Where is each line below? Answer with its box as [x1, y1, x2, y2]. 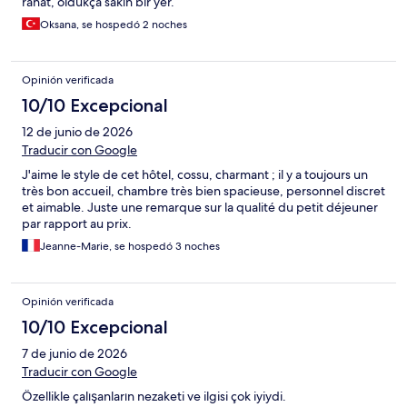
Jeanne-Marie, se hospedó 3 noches [40, 238, 220, 253]
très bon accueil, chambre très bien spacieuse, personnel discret [22, 182, 385, 199]
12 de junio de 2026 [22, 123, 133, 140]
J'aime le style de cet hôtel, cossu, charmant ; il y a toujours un [22, 165, 368, 183]
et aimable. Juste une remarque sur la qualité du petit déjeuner [22, 198, 378, 215]
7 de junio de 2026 [22, 344, 127, 362]
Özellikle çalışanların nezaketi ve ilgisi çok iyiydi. [22, 387, 286, 404]
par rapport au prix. [22, 214, 132, 232]
